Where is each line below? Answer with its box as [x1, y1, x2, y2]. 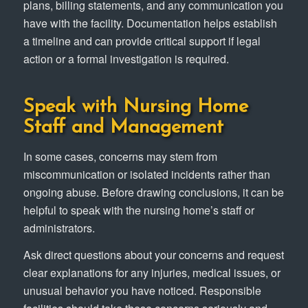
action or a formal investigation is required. [23, 50, 229, 67]
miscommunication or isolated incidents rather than [23, 166, 270, 182]
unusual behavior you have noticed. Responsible [23, 283, 261, 299]
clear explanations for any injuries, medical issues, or [23, 265, 280, 281]
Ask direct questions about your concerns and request [23, 247, 284, 263]
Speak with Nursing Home [23, 97, 248, 117]
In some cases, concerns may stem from [23, 148, 217, 164]
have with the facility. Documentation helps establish [23, 14, 277, 31]
